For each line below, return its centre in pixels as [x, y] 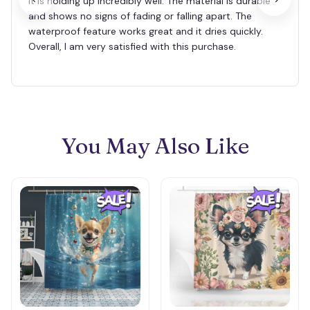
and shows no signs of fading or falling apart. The [140, 16]
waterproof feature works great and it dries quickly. [146, 31]
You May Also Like [155, 145]
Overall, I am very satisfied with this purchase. [132, 46]
